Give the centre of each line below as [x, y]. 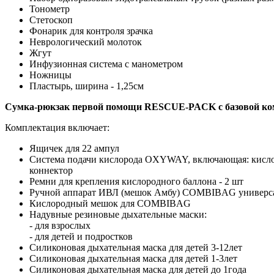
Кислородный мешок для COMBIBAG [110, 203]
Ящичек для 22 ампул [74, 148]
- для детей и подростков [81, 236]
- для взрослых [60, 225]
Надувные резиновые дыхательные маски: [118, 214]
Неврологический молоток [86, 42]
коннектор [51, 170]
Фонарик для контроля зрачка [91, 31]
